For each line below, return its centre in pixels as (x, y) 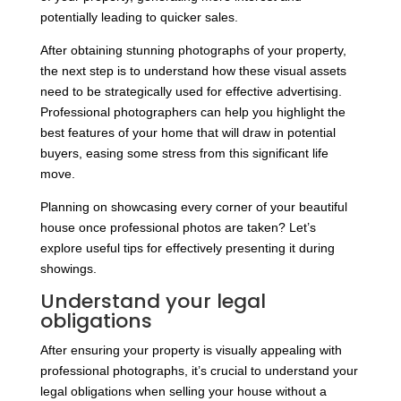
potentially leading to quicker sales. (139, 17)
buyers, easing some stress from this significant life (184, 154)
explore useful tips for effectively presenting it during (187, 248)
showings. (68, 269)
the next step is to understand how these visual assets (193, 71)
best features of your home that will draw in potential (188, 133)
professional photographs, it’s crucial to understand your (199, 371)
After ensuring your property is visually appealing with (191, 350)
